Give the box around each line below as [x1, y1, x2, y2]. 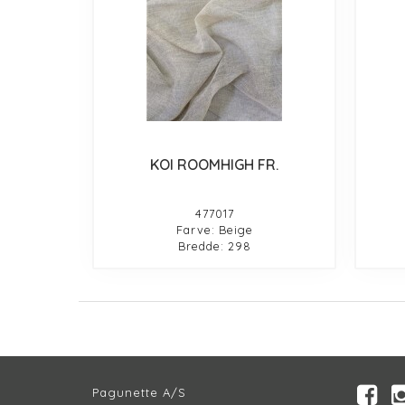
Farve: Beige [175, 221, 253, 237]
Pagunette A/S [92, 384, 186, 400]
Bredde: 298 [177, 238, 251, 253]
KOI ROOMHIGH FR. [150, 155, 279, 174]
